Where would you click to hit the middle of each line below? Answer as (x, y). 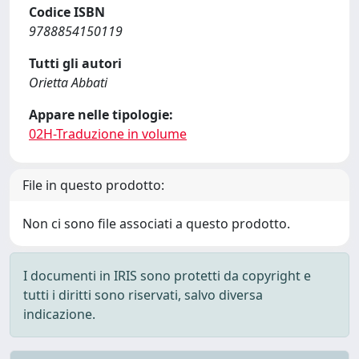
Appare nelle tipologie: (101, 115)
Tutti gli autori (75, 63)
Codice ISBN (67, 12)
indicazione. (59, 314)
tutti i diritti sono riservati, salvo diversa (143, 295)
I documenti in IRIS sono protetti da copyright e (167, 276)
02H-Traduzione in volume (108, 134)
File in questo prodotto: (93, 185)
